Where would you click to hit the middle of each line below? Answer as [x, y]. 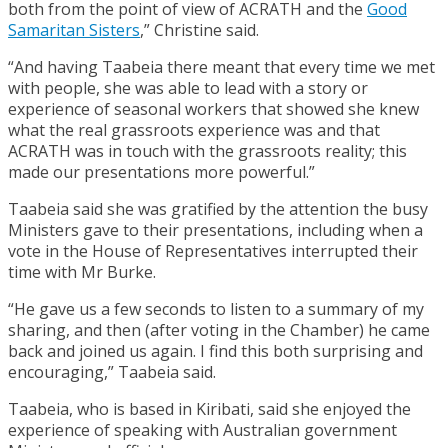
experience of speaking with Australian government [202, 429]
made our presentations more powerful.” [161, 171]
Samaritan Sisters [74, 29]
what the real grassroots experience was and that [194, 129]
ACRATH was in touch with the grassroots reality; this [207, 150]
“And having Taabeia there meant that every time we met [221, 66]
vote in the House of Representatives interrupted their [213, 250]
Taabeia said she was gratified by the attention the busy [218, 208]
